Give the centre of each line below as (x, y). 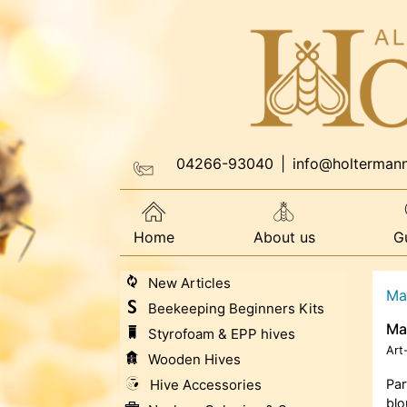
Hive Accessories (206, 385)
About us (284, 238)
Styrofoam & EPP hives (222, 334)
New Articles (189, 283)
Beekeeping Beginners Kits (236, 309)
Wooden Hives (194, 360)
